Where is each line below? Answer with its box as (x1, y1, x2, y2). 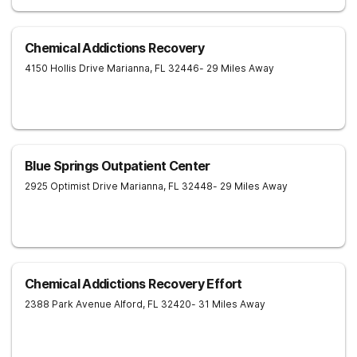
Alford (114, 298, 143, 310)
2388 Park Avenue (25, 298, 112, 310)
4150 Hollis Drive (25, 62, 104, 74)
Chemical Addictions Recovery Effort (25, 276, 242, 292)
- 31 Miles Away (191, 298, 265, 310)
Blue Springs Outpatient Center (25, 158, 210, 174)
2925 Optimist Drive (25, 180, 118, 192)
